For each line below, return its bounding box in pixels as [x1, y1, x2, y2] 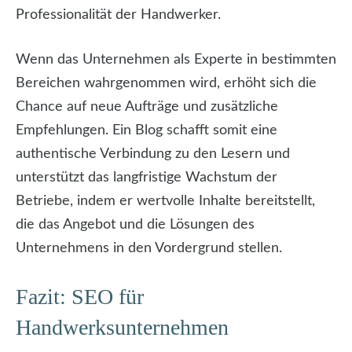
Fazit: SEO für [16, 284, 144, 310]
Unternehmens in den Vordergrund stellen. [16, 241, 282, 256]
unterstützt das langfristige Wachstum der [16, 170, 277, 185]
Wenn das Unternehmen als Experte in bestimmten [16, 53, 336, 68]
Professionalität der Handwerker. [16, 8, 221, 23]
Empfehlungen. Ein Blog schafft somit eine [16, 123, 277, 138]
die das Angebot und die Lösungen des [16, 218, 255, 233]
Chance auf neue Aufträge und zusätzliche [16, 100, 278, 115]
